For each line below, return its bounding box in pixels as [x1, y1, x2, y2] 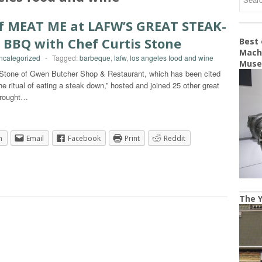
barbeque [80, 53, 111, 63]
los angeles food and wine [130, 53, 213, 63]
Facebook [68, 133, 101, 143]
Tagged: [52, 53, 80, 63]
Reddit [164, 133, 185, 143]
